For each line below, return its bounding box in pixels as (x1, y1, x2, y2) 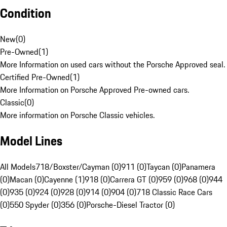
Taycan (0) (146, 161, 181, 173)
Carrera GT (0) (110, 173, 158, 186)
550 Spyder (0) (10, 199, 61, 211)
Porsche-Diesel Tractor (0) (86, 199, 175, 211)
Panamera (181, 161, 215, 173)
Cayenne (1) (44, 173, 85, 186)
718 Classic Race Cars (136, 186, 212, 199)
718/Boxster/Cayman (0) (35, 161, 121, 173)
